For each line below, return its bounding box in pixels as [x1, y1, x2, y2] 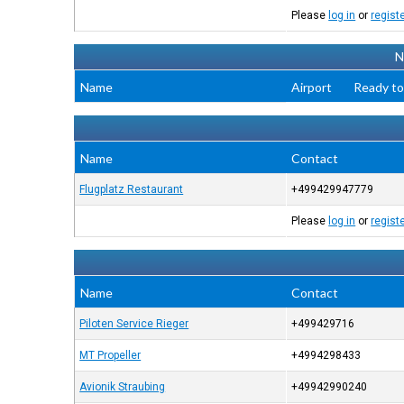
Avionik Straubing [79, 381, 166, 393]
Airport [291, 79, 333, 95]
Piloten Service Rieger [79, 317, 189, 330]
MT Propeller [79, 349, 142, 362]
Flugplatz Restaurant [79, 183, 184, 196]
